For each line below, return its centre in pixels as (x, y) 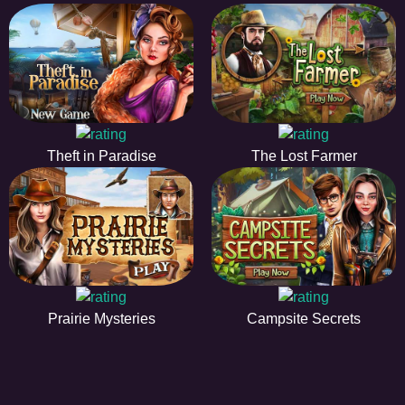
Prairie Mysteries (101, 319)
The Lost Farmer (304, 155)
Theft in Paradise (101, 155)
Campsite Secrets (304, 319)
